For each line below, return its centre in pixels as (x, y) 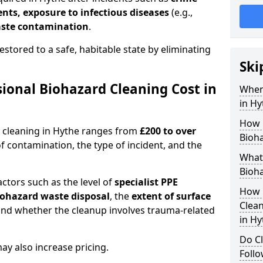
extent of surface (171, 196)
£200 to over (168, 131)
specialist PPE (146, 182)
